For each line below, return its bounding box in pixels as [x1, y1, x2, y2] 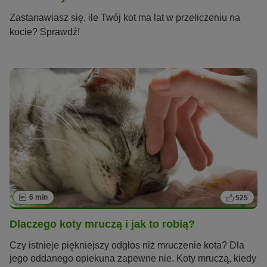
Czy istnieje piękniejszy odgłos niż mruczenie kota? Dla [10, 240, 244, 250]
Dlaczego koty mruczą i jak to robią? [10, 218, 195, 231]
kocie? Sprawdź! [10, 27, 80, 38]
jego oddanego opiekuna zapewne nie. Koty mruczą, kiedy [10, 253, 256, 263]
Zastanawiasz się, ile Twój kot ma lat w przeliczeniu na [10, 13, 240, 23]
